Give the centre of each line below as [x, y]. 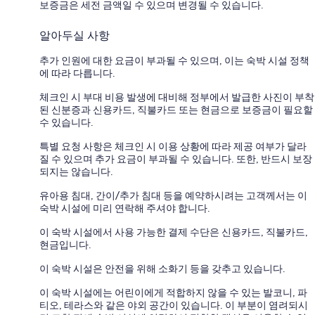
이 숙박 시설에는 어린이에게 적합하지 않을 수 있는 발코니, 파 [173, 292]
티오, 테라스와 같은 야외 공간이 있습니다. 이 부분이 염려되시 [174, 305]
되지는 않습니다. [76, 171]
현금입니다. [65, 244]
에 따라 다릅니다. [77, 73]
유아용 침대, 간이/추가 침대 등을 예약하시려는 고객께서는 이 [173, 195]
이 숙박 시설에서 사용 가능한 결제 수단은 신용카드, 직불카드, [174, 232]
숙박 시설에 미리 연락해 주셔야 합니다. [126, 208]
